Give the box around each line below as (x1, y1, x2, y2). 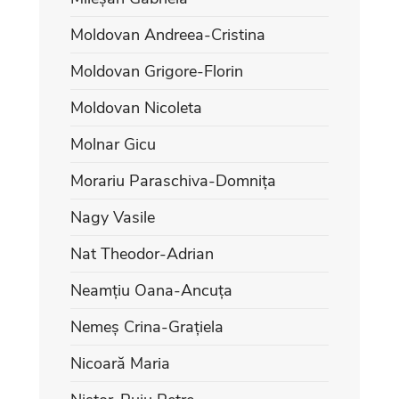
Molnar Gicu (70, 133, 156, 155)
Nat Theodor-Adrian (70, 242, 214, 265)
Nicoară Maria (70, 352, 170, 374)
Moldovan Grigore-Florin (70, 60, 243, 82)
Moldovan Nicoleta (70, 96, 202, 118)
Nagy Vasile (70, 206, 155, 228)
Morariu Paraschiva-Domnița (70, 169, 276, 191)
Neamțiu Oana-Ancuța (70, 279, 232, 301)
